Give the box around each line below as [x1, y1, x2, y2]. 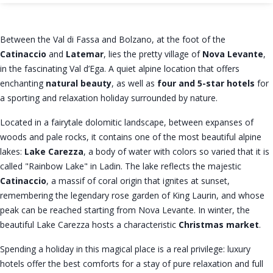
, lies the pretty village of [104, 48, 202, 60]
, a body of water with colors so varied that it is [83, 145, 269, 157]
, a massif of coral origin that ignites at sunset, [46, 174, 230, 186]
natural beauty [46, 77, 112, 89]
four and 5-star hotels [157, 77, 255, 89]
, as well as [112, 77, 157, 89]
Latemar [66, 48, 104, 60]
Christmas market [179, 218, 259, 230]
